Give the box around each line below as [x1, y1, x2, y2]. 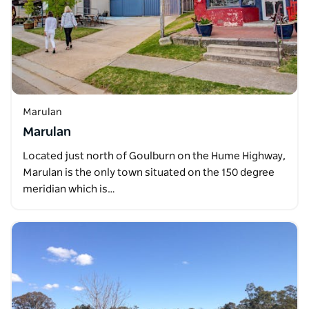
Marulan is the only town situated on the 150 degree [23, 167, 275, 178]
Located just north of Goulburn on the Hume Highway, [23, 150, 286, 161]
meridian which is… [23, 183, 115, 195]
